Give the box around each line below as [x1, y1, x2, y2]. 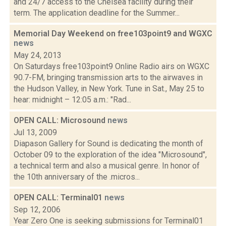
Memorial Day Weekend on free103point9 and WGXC [14, 29, 212, 38]
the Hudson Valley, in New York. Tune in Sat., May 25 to [14, 84, 204, 93]
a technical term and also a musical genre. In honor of [14, 161, 200, 171]
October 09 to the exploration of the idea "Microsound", [14, 150, 207, 159]
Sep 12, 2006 [14, 205, 61, 214]
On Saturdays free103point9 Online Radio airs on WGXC [14, 62, 209, 71]
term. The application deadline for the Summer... [14, 8, 180, 18]
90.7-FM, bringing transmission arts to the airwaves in [14, 73, 203, 82]
